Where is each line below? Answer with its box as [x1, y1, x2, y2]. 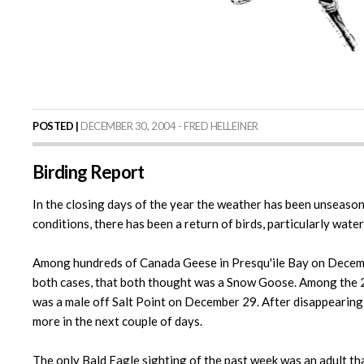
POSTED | [32, 119, 79, 133]
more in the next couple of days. [32, 314, 202, 329]
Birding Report [32, 161, 145, 184]
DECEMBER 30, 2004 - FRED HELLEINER [78, 119, 258, 133]
